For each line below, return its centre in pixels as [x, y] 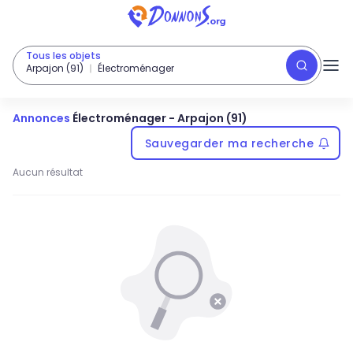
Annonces [41, 118]
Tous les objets [63, 56]
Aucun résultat [48, 172]
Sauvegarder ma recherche [229, 143]
